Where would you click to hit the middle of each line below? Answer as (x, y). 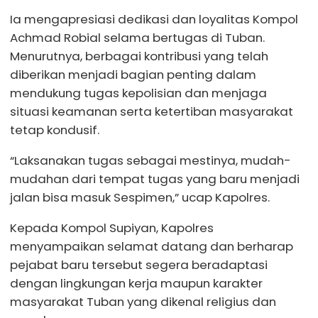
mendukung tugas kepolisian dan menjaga (138, 93)
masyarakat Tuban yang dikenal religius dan (143, 301)
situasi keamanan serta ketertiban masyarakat (152, 112)
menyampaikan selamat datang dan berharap (152, 246)
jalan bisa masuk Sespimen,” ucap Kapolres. (140, 197)
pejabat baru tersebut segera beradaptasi (139, 264)
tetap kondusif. (55, 130)
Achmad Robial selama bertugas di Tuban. (137, 38)
